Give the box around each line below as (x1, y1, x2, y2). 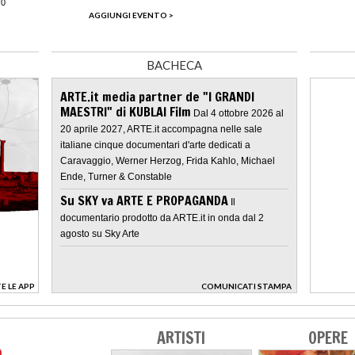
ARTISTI (156, 326, 205, 349)
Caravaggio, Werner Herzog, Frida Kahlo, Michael (60, 155, 275, 166)
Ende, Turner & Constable (60, 170, 172, 182)
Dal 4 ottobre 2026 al (193, 107, 284, 119)
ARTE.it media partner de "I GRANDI (60, 87, 254, 105)
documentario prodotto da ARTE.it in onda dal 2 (60, 212, 264, 223)
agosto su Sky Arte (60, 227, 139, 239)
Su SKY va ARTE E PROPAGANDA (60, 191, 228, 209)
